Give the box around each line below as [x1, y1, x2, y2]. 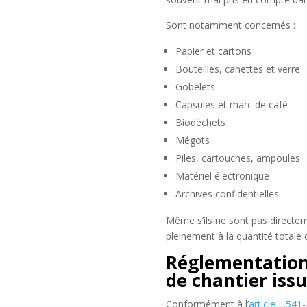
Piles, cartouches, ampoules [175, 151, 300, 164]
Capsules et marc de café [175, 97, 288, 111]
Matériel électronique [175, 169, 269, 182]
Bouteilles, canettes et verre [175, 62, 300, 75]
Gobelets [175, 79, 215, 93]
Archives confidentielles [175, 186, 279, 200]
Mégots [175, 133, 210, 147]
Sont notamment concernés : [165, 18, 295, 32]
